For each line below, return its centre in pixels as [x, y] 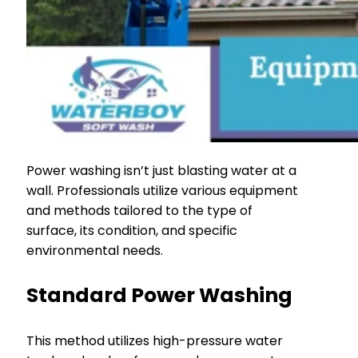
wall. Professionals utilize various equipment [162, 190]
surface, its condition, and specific [132, 230]
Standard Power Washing [159, 295]
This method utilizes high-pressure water [155, 340]
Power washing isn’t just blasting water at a [161, 170]
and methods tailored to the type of [139, 210]
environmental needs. [95, 250]
